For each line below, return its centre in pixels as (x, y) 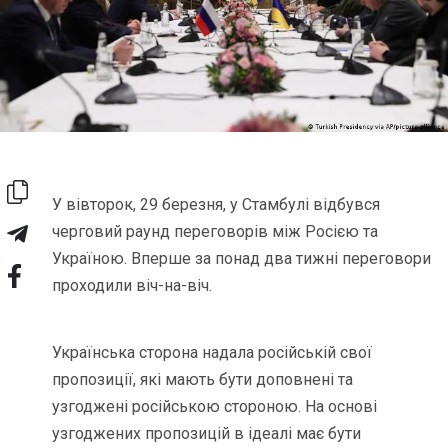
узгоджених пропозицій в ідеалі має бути (207, 434)
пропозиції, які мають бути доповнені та (203, 380)
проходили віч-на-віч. (132, 286)
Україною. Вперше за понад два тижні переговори (242, 259)
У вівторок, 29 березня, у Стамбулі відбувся (216, 205)
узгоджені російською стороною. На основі (215, 407)
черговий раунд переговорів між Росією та (215, 232)
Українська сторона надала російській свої (212, 353)
